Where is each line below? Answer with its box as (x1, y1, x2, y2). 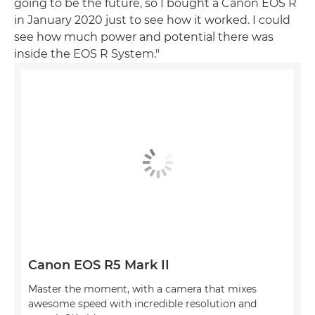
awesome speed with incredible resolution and (28, 297, 257, 311)
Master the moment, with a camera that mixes (28, 283, 257, 296)
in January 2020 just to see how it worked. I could (14, 13, 290, 27)
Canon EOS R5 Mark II (28, 257, 169, 274)
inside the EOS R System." (14, 46, 160, 60)
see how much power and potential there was (14, 30, 274, 44)
